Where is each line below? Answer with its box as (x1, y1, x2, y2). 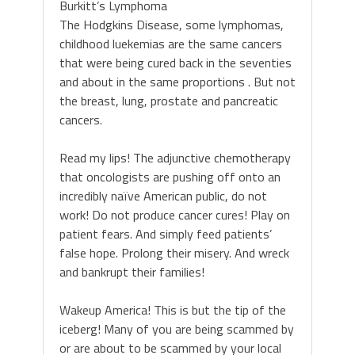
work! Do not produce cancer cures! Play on (59, 204, 290, 224)
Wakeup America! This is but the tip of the (59, 300, 286, 319)
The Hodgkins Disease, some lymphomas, (59, 14, 284, 34)
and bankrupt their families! (59, 261, 204, 281)
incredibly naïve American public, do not (59, 185, 267, 205)
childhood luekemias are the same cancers (59, 33, 282, 53)
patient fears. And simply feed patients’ (59, 223, 272, 243)
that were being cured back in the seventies (59, 52, 292, 72)
